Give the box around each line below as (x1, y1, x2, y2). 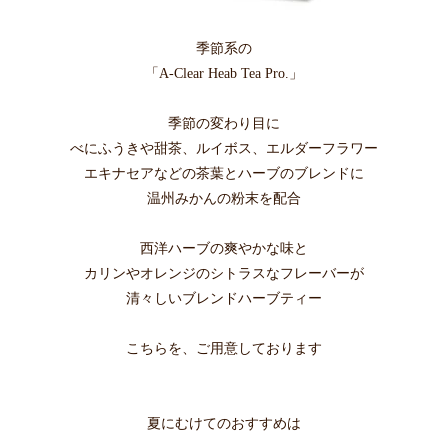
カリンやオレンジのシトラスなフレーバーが (84, 266, 364, 281)
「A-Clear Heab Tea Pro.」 (145, 66, 303, 81)
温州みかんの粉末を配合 (147, 191, 301, 206)
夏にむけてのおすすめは (147, 416, 301, 431)
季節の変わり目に (168, 116, 280, 131)
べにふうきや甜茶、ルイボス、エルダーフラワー (70, 141, 378, 156)
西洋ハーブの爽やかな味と (140, 241, 308, 256)
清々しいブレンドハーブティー (126, 291, 322, 306)
